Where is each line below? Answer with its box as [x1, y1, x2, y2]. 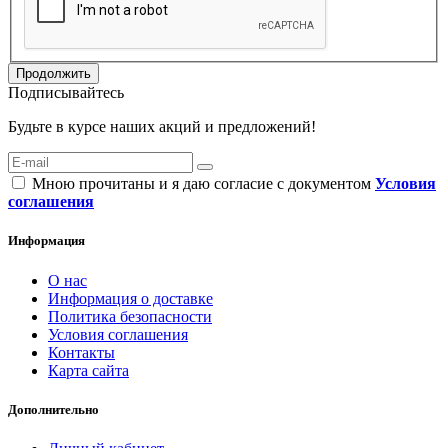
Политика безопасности [48, 307, 212, 325]
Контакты [48, 343, 115, 361]
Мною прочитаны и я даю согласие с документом [28, 175, 375, 193]
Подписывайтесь [8, 84, 124, 102]
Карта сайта [48, 361, 129, 379]
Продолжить [16, 66, 91, 82]
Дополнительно [8, 401, 99, 417]
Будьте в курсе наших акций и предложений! [8, 118, 316, 136]
